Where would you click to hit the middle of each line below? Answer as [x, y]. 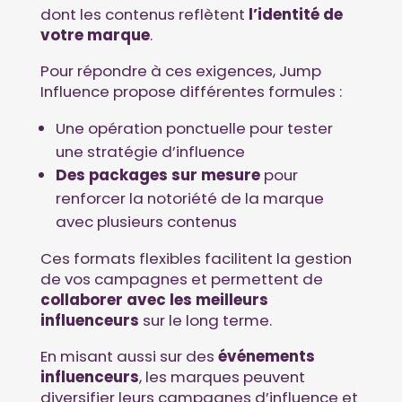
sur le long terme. [205, 321]
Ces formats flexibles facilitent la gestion [196, 259]
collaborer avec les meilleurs [154, 300]
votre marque [95, 35]
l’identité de [293, 14]
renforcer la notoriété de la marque [189, 199]
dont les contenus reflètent [142, 14]
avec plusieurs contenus [146, 222]
